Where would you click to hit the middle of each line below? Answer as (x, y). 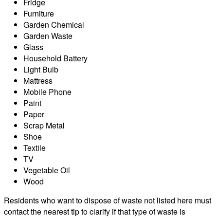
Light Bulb (41, 69)
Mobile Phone (47, 91)
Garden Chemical (54, 24)
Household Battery (55, 58)
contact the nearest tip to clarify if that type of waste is (95, 211)
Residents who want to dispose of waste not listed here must (108, 200)
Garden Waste (48, 36)
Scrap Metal (44, 125)
